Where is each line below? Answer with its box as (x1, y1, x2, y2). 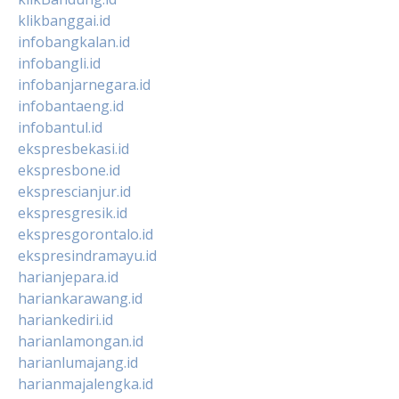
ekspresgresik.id (18, 202, 127, 223)
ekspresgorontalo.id (18, 224, 153, 244)
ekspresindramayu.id (18, 245, 157, 265)
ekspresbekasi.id (18, 138, 129, 159)
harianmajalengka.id (18, 373, 153, 394)
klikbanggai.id (18, 10, 110, 30)
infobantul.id (18, 117, 102, 137)
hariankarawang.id (18, 288, 142, 308)
